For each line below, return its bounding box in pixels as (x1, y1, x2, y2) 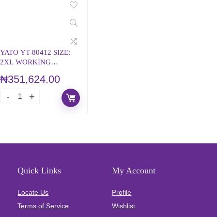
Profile (112, 188, 132, 196)
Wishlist (112, 202, 136, 210)
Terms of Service (17, 202, 69, 210)
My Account (112, 166, 156, 175)
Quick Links (17, 166, 62, 175)
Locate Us (17, 188, 49, 196)
